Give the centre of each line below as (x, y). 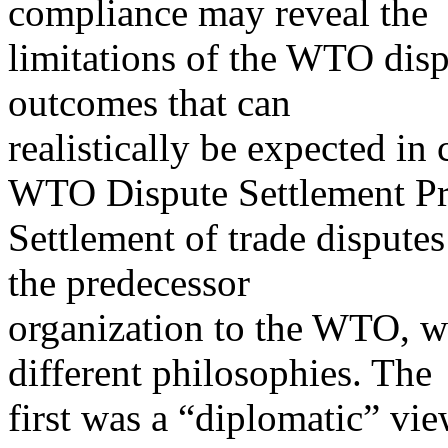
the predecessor (129, 282)
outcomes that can (149, 102)
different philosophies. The (220, 372)
